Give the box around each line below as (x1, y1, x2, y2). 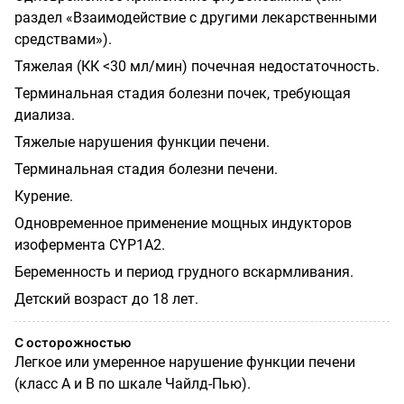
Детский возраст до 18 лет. (14, 289, 198, 308)
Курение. (14, 187, 73, 205)
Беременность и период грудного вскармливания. (14, 262, 353, 280)
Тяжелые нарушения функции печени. (14, 133, 270, 151)
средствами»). (14, 30, 112, 48)
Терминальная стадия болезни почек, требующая (14, 84, 351, 102)
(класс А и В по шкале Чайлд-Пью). (14, 374, 251, 392)
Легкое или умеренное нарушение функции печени (14, 353, 355, 371)
